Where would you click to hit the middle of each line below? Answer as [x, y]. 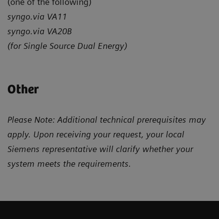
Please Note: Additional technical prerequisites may [107, 119]
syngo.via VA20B [40, 31]
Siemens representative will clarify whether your [100, 149]
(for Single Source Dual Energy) [67, 45]
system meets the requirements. [69, 163]
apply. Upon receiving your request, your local [96, 134]
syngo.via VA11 [37, 16]
